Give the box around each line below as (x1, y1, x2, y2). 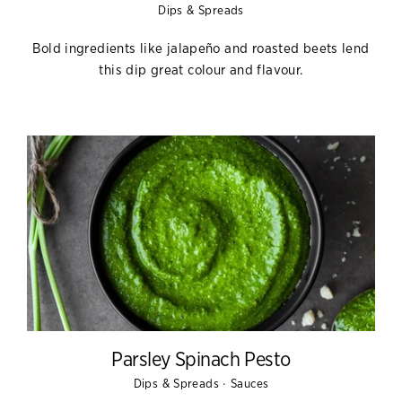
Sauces (231, 378, 269, 390)
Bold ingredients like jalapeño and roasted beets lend (32, 41, 370, 56)
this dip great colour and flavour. (99, 63, 303, 77)
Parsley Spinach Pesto (111, 350, 291, 370)
